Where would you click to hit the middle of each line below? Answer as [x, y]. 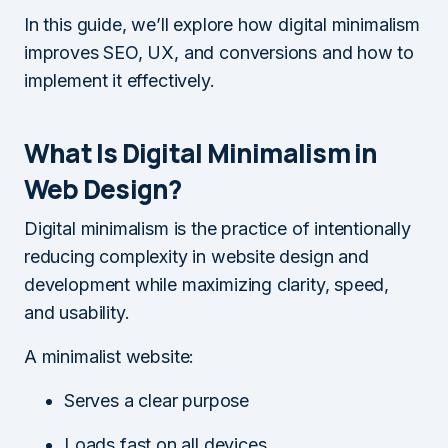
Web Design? [103, 188]
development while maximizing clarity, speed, [207, 284]
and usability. [77, 312]
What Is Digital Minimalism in [201, 152]
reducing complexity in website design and [196, 256]
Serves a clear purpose [157, 400]
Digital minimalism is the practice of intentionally [217, 228]
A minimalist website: [109, 356]
